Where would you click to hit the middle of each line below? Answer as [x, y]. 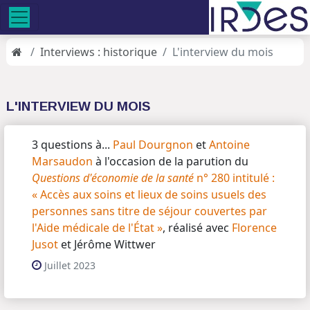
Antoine [229, 145]
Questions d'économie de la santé [113, 178]
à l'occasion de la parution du [171, 161]
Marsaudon [62, 161]
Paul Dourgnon [153, 145]
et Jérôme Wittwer [107, 244]
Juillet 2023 [70, 266]
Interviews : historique [99, 52]
